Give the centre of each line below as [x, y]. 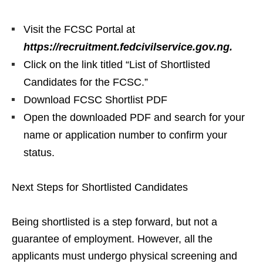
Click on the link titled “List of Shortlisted [117, 64]
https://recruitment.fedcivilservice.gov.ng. [128, 47]
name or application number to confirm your [125, 135]
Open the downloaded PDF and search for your [134, 117]
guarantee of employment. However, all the [112, 239]
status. [39, 152]
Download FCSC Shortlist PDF [95, 100]
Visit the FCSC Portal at [79, 29]
